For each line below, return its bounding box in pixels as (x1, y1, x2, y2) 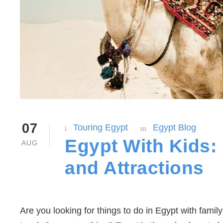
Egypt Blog (153, 122, 196, 132)
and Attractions (65, 158, 204, 179)
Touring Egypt (73, 122, 128, 132)
